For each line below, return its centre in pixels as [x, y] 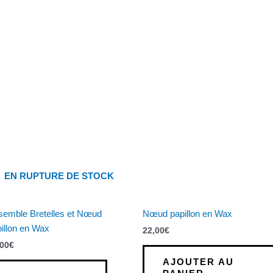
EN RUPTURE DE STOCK [59, 176]
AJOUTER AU [198, 261]
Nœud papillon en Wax [187, 213]
